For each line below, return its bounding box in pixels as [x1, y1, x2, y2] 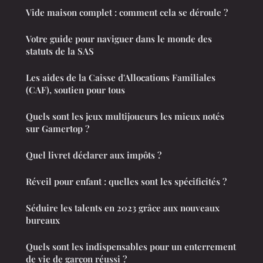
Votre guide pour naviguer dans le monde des [26, 33, 212, 45]
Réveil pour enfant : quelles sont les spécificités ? [26, 176, 227, 188]
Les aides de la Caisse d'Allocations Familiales [26, 72, 215, 84]
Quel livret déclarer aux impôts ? [26, 149, 161, 161]
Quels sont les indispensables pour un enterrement [26, 241, 236, 253]
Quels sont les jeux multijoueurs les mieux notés [26, 110, 224, 123]
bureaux [26, 214, 60, 227]
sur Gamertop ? [26, 123, 89, 135]
